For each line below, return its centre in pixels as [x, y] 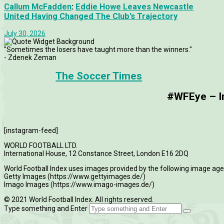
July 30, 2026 [25, 33]
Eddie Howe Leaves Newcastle [134, 7]
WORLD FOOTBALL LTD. [41, 145]
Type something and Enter [46, 208]
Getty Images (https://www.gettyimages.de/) [75, 176]
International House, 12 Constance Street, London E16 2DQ [96, 153]
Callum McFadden [38, 7]
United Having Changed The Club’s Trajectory [91, 16]
